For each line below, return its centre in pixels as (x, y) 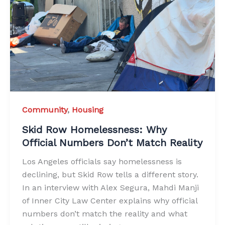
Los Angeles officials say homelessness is (102, 162)
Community (45, 110)
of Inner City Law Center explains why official (110, 201)
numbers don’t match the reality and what (105, 214)
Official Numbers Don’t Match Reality (112, 143)
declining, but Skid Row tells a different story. (110, 175)
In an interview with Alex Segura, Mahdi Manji (110, 188)
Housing (88, 110)
